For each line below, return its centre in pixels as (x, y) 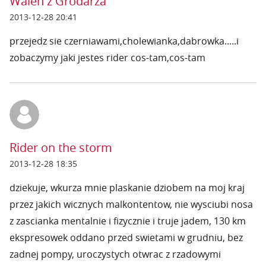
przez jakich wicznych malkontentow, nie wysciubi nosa (131, 204)
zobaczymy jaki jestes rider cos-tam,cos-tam (107, 58)
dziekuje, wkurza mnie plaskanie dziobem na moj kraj (127, 188)
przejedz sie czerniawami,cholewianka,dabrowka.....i (124, 41)
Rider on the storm (61, 148)
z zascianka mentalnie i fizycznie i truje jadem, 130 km (128, 221)
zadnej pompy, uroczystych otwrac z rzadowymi (115, 254)
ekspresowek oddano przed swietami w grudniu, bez (126, 237)
